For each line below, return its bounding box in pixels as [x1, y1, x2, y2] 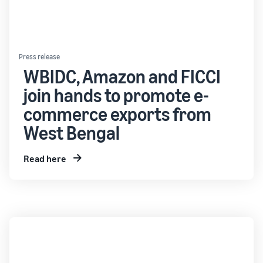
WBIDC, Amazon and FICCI [23, 65, 221, 87]
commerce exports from [23, 103, 211, 125]
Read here [23, 153, 66, 164]
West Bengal [23, 122, 120, 144]
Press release [19, 52, 60, 61]
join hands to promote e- [23, 84, 209, 106]
